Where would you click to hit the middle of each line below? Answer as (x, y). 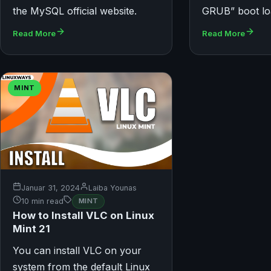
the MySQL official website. (75, 11)
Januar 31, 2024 (51, 188)
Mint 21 (31, 228)
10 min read (42, 201)
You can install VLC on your (77, 250)
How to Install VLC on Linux (83, 215)
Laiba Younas (113, 188)
